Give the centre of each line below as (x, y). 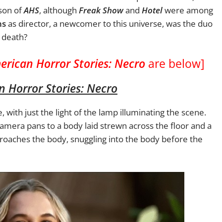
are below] (175, 64)
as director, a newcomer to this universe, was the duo (109, 23)
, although (59, 10)
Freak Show (101, 10)
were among (188, 10)
